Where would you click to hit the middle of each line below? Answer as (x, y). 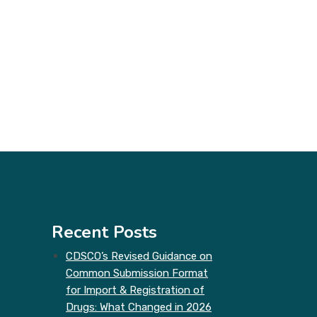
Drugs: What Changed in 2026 (139, 307)
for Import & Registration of (135, 290)
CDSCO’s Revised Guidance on (139, 256)
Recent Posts (104, 232)
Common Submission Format (137, 273)
